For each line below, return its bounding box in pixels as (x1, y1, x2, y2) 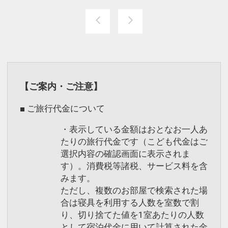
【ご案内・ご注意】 (20, 80, 102, 92)
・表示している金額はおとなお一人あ (61, 124, 208, 135)
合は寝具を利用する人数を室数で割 (61, 197, 199, 208)
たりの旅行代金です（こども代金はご (61, 136, 208, 147)
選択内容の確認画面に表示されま (61, 149, 190, 159)
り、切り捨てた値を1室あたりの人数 (61, 210, 204, 220)
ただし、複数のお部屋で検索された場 (61, 185, 208, 196)
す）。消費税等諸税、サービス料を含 (61, 161, 208, 172)
